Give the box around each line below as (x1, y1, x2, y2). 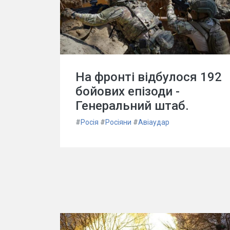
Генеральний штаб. (75, 99, 189, 113)
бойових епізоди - (75, 84, 180, 99)
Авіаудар (138, 118, 169, 126)
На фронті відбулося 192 (75, 70, 222, 84)
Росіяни (105, 118, 131, 126)
